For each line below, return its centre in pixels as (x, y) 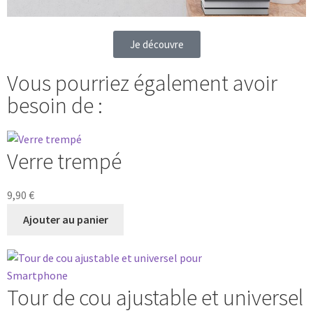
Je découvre (156, 45)
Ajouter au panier (65, 220)
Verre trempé (64, 162)
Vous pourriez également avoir (142, 83)
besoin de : (55, 106)
